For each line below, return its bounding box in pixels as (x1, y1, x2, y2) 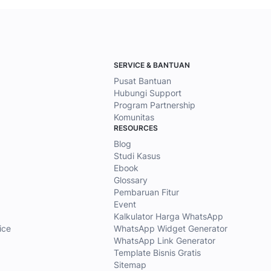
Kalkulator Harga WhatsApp (114, 211, 223, 221)
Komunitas (114, 111, 154, 122)
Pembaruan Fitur (114, 186, 179, 197)
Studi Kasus (114, 150, 160, 161)
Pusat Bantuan (114, 75, 171, 86)
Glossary (114, 174, 148, 185)
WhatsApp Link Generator (114, 235, 215, 246)
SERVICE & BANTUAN (114, 60, 190, 70)
